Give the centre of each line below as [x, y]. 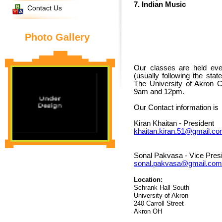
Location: [148, 180]
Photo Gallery [57, 37]
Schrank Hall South [162, 188]
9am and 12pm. [159, 92]
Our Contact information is [176, 108]
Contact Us [45, 8]
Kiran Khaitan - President [174, 123]
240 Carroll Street [159, 204]
